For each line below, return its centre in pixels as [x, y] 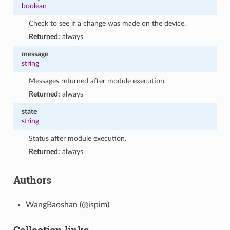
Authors [32, 179]
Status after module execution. [78, 138]
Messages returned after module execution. [98, 81]
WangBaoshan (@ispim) [67, 205]
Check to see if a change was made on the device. [108, 23]
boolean [34, 6]
